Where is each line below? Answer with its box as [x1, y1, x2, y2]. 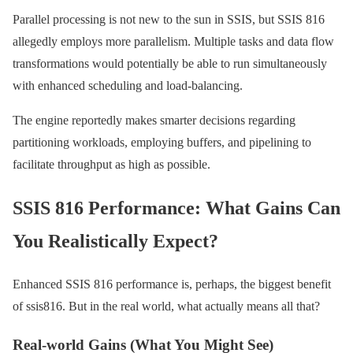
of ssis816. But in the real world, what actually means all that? [13, 299, 320, 314]
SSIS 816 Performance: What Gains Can [13, 198, 340, 219]
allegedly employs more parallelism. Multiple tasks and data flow [13, 35, 334, 49]
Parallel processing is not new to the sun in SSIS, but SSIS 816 [13, 13, 325, 27]
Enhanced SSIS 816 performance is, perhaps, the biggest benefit [13, 277, 331, 292]
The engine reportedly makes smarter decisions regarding [13, 113, 295, 128]
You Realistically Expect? [13, 231, 218, 252]
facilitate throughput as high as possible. [13, 158, 210, 172]
